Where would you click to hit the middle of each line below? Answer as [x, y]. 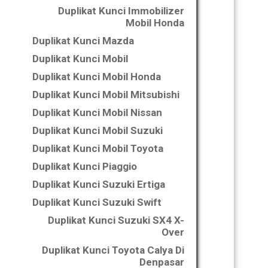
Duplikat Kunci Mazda [83, 41]
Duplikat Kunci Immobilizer [121, 11]
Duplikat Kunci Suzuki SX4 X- [116, 220]
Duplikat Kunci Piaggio [85, 166]
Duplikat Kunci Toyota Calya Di [113, 250]
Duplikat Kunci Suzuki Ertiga [99, 184]
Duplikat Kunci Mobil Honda [97, 77]
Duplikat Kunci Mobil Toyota [98, 148]
